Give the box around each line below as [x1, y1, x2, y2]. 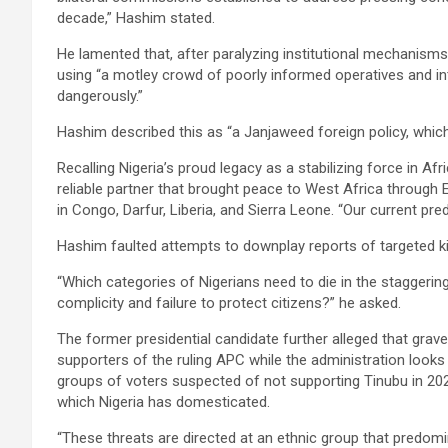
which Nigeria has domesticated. [57, 392, 270, 411]
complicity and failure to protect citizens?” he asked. [57, 293, 401, 312]
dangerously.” [57, 86, 143, 105]
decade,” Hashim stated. [57, 8, 215, 27]
